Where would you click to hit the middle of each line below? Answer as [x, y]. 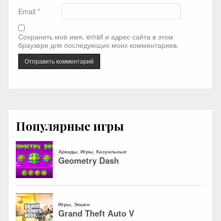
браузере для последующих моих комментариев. [98, 45]
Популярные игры [70, 126]
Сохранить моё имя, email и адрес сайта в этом [96, 36]
